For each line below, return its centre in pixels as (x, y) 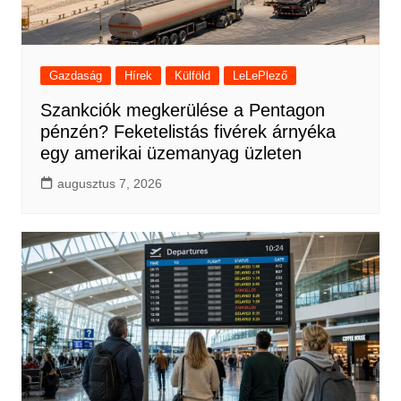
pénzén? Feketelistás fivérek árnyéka (188, 131)
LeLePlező (260, 75)
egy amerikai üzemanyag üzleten (171, 153)
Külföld (192, 75)
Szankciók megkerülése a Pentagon (182, 110)
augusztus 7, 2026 (109, 183)
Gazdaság (75, 75)
